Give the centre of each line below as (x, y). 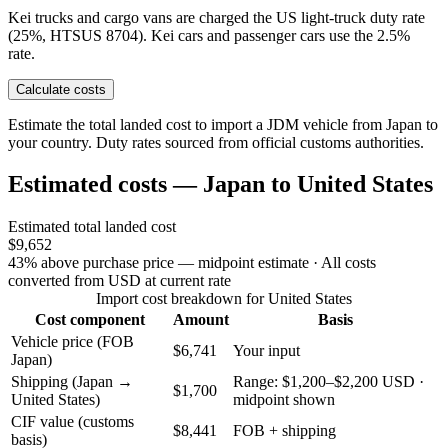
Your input (266, 351)
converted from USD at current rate (119, 281)
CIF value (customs (72, 422)
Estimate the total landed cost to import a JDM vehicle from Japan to (223, 124)
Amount (201, 320)
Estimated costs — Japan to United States (220, 184)
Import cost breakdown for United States (224, 299)
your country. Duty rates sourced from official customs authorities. (216, 142)
